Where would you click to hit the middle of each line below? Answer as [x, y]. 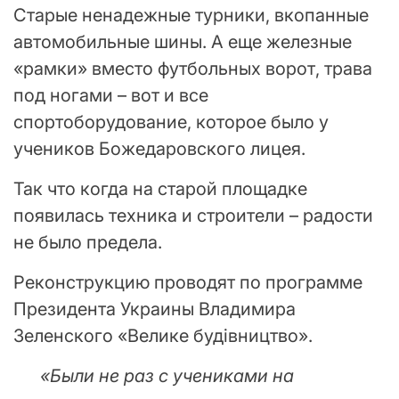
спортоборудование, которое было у [171, 122]
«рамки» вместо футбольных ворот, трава [193, 68]
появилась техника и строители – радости [193, 215]
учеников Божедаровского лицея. [159, 148]
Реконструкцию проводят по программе [188, 282]
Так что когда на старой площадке [160, 188]
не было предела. [88, 242]
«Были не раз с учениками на [167, 375]
